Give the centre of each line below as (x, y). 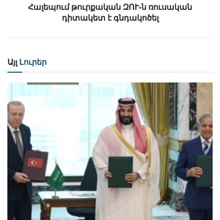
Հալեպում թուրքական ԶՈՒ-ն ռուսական (110, 7)
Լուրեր (32, 62)
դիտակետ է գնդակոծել (110, 18)
